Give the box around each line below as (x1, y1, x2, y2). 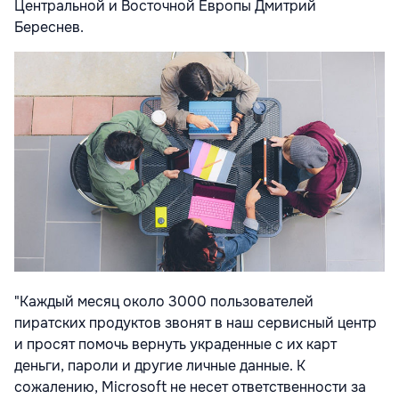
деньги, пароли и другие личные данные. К (14, 356, 305, 376)
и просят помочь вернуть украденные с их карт (14, 335, 337, 354)
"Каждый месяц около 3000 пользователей (14, 292, 313, 312)
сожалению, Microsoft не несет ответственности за (14, 378, 366, 397)
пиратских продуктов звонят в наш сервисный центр (14, 313, 377, 333)
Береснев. (14, 18, 91, 37)
